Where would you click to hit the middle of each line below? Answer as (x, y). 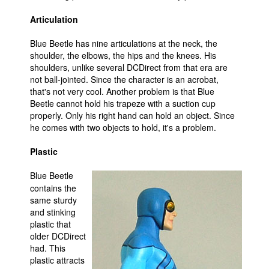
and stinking (53, 212)
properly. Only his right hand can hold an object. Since (132, 115)
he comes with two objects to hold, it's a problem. (123, 127)
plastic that (50, 224)
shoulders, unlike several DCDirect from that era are (129, 67)
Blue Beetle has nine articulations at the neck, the (124, 43)
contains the (53, 188)
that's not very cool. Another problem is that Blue (122, 91)
